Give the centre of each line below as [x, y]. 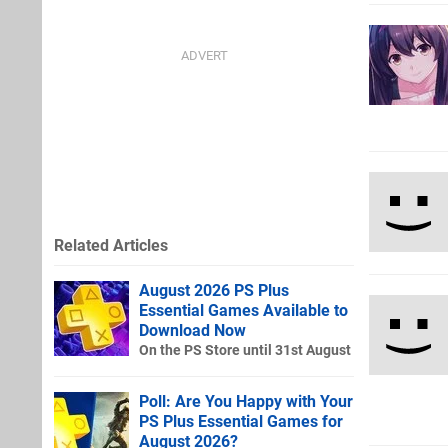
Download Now [192, 330]
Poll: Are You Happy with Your [246, 401]
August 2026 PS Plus [214, 290]
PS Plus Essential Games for [241, 421]
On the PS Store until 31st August [245, 350]
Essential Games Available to [243, 310]
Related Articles [111, 245]
